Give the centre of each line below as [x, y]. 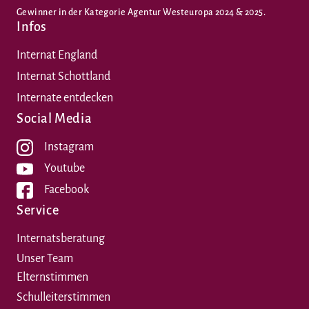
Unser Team [45, 259]
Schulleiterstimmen [63, 298]
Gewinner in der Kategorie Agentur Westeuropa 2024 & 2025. [141, 13]
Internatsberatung [61, 239]
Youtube [64, 169]
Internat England [57, 56]
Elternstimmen [52, 278]
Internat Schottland [63, 77]
